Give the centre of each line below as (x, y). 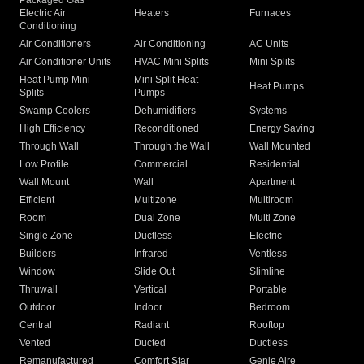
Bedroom (269, 308)
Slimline (267, 272)
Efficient (37, 200)
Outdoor (37, 308)
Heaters (152, 13)
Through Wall (49, 147)
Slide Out (155, 272)
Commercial (161, 165)
